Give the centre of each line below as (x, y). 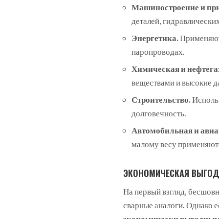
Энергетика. (155, 38)
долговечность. (159, 113)
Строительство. (161, 100)
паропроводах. (158, 52)
